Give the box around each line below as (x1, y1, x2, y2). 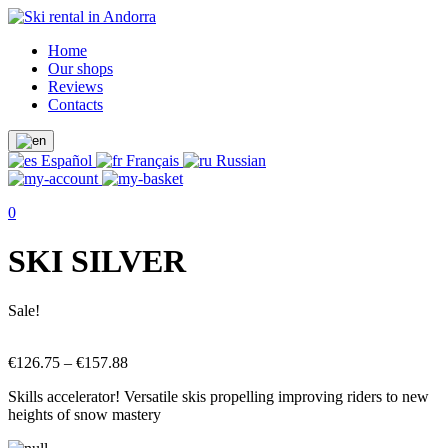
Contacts (48, 96, 103, 113)
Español (37, 152, 96, 169)
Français (122, 152, 183, 169)
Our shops (48, 60, 113, 77)
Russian (212, 152, 266, 169)
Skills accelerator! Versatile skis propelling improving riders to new (8, 387, 429, 405)
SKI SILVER (8, 243, 186, 280)
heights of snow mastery (8, 405, 161, 423)
